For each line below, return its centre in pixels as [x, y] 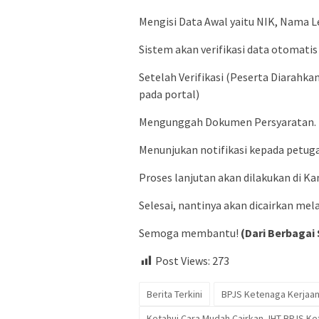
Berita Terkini [174, 294]
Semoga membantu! [190, 233]
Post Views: [183, 261]
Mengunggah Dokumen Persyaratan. [228, 122]
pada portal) [169, 94]
